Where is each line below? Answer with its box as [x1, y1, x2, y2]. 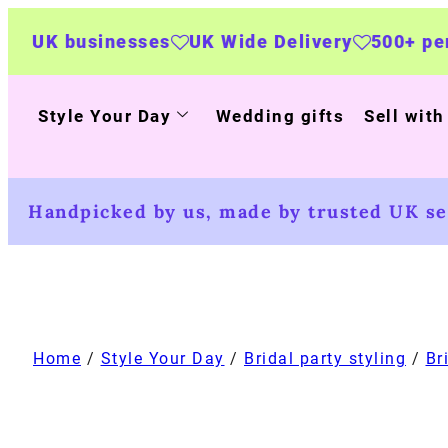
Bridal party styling [244, 348, 406, 368]
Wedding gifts [215, 106, 344, 127]
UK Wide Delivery [57, 31, 222, 52]
